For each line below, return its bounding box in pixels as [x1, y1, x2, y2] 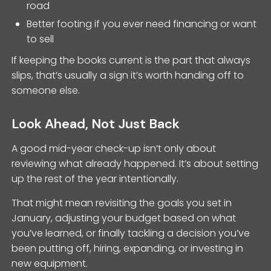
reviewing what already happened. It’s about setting [11, 156, 259, 171]
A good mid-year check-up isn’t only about [11, 141, 217, 155]
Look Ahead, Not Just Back [11, 114, 180, 132]
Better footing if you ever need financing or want [27, 16, 257, 31]
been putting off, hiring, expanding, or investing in [11, 241, 244, 255]
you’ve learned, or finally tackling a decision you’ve [11, 226, 250, 240]
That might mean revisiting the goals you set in [11, 195, 232, 210]
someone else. [11, 83, 80, 97]
